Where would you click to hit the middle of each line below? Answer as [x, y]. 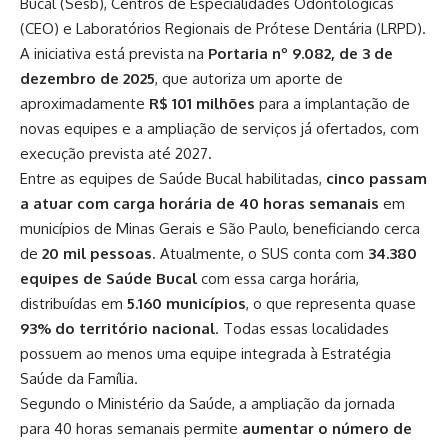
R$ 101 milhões [202, 104]
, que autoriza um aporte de [249, 79]
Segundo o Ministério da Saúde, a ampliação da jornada [207, 404]
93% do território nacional [117, 329]
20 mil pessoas [97, 254]
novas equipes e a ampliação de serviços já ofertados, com [219, 129]
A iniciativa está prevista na [114, 54]
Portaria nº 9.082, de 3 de [300, 54]
